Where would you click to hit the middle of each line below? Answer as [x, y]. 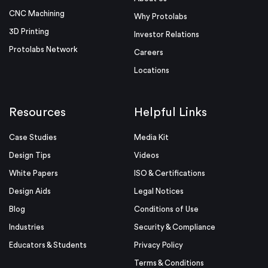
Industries [27, 227]
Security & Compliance [175, 227]
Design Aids [30, 191]
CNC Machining [37, 14]
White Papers [33, 173]
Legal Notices [159, 191]
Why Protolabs [161, 17]
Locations [152, 71]
